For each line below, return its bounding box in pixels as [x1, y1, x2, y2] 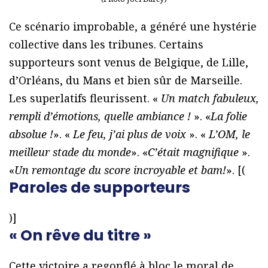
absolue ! [9, 127, 53, 142]
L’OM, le [209, 127, 250, 142]
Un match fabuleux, [158, 91, 259, 106]
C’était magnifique [148, 145, 242, 160]
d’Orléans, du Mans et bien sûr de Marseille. [9, 73, 242, 88]
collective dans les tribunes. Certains [9, 37, 203, 52]
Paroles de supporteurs [9, 177, 190, 199]
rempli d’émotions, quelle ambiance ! [9, 109, 194, 124]
